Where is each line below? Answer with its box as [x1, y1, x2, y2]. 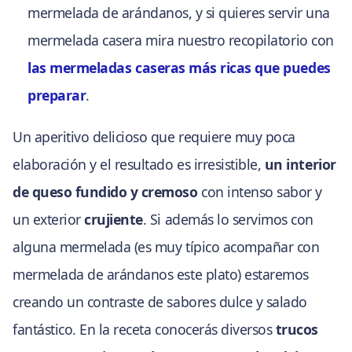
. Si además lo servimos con [142, 209, 313, 229]
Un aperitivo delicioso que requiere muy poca [13, 126, 295, 146]
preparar [27, 86, 86, 105]
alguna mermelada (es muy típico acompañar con [13, 236, 320, 256]
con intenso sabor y [197, 181, 322, 201]
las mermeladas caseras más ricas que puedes [27, 58, 331, 78]
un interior [264, 154, 336, 174]
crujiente [84, 209, 143, 229]
